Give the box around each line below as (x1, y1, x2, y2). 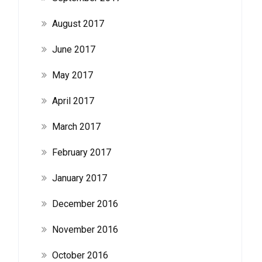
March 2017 (51, 121, 101, 132)
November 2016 (51, 224, 118, 235)
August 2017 (51, 18, 104, 29)
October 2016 (51, 250, 108, 261)
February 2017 (51, 147, 111, 158)
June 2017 (51, 44, 95, 55)
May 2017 (51, 70, 93, 81)
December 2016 (51, 198, 118, 209)
